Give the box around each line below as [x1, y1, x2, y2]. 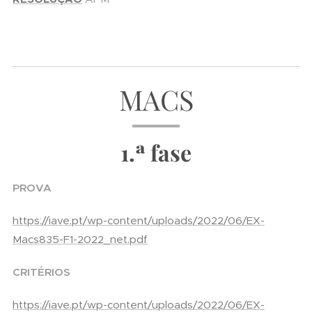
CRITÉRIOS [13, 265, 70, 279]
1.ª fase [120, 137, 192, 167]
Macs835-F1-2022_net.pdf [13, 233, 148, 246]
